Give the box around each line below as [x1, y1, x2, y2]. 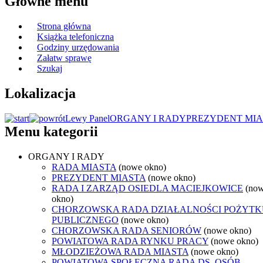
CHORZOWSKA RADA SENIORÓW [52, 225, 201, 235]
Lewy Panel [65, 113, 110, 124]
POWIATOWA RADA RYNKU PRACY [52, 235, 208, 246]
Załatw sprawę [37, 53, 92, 63]
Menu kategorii [5, 124, 98, 140]
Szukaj [37, 63, 62, 74]
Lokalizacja [5, 86, 76, 102]
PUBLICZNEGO [52, 214, 119, 225]
